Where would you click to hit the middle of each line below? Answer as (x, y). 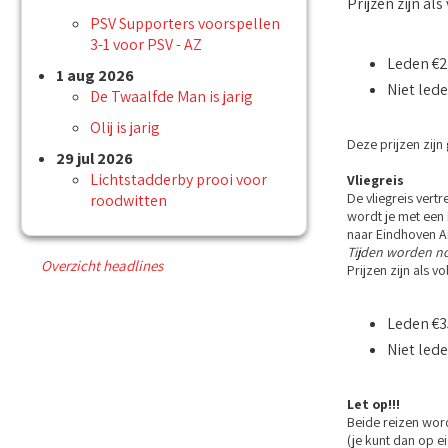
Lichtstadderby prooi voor (178, 180)
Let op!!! (373, 404)
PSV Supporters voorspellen (185, 24)
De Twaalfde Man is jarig (171, 97)
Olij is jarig (125, 128)
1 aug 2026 (95, 76)
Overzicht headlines (102, 266)
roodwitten (128, 201)
